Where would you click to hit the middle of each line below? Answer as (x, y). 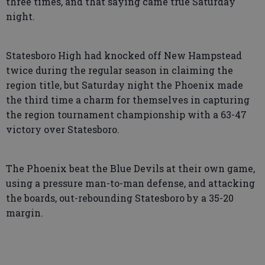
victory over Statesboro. (63, 129)
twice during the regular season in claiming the (119, 70)
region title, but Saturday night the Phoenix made (125, 85)
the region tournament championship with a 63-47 (126, 114)
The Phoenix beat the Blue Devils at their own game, (130, 168)
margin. (25, 213)
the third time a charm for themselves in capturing (128, 100)
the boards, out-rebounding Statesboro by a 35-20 (120, 198)
